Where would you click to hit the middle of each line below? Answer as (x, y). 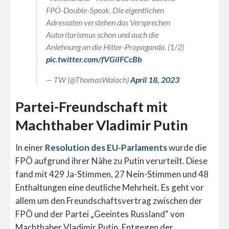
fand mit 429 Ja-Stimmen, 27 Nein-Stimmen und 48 (112, 174)
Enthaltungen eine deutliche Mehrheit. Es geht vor (110, 188)
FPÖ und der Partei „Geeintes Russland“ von (100, 214)
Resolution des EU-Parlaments (106, 148)
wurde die (187, 148)
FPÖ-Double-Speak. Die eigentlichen (105, 10)
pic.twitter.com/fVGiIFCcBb (94, 59)
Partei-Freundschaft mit (91, 106)
